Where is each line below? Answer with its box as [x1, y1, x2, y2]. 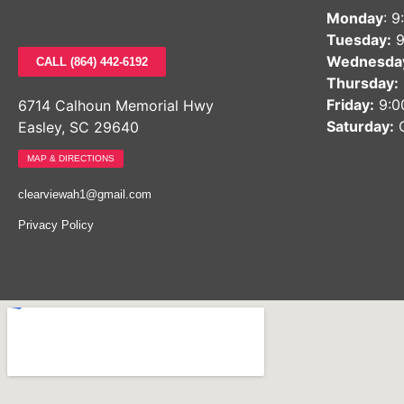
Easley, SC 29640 [18, 118, 139, 137]
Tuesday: [326, 31, 391, 50]
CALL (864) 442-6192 [36, 55, 148, 69]
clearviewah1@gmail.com [18, 188, 151, 202]
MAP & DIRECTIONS [27, 153, 115, 164]
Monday [326, 9, 383, 28]
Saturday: [326, 117, 394, 136]
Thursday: [326, 74, 399, 93]
